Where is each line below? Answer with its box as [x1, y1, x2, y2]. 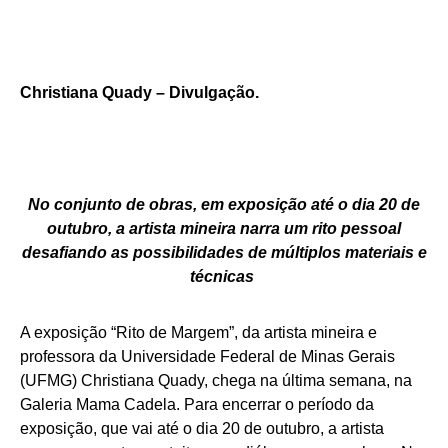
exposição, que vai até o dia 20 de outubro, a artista [20, 420, 384, 437]
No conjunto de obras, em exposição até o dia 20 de [28, 196, 420, 213]
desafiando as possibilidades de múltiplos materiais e [21, 244, 427, 261]
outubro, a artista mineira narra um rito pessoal [47, 220, 401, 237]
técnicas [190, 268, 258, 285]
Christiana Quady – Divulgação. [20, 84, 259, 101]
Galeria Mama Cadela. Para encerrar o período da [20, 396, 374, 413]
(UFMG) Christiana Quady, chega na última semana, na [20, 372, 412, 389]
